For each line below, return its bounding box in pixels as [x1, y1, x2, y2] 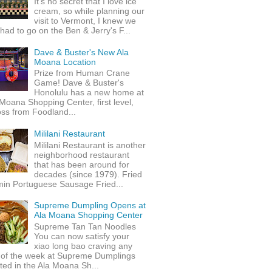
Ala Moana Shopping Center [34, 210, 143, 220]
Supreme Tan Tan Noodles [34, 222, 139, 232]
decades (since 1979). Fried [34, 169, 143, 179]
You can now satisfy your [34, 231, 130, 242]
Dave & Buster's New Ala [34, 47, 129, 57]
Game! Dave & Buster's [34, 78, 124, 88]
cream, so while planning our [34, 5, 145, 16]
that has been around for [34, 159, 130, 169]
